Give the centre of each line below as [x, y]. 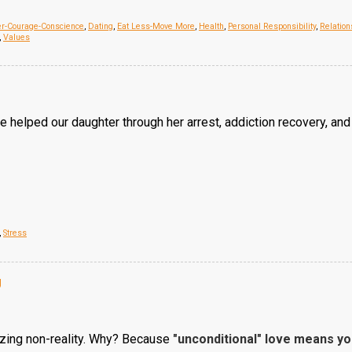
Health [211, 26]
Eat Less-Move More [156, 26]
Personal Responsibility [272, 26]
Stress [15, 233]
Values [16, 37]
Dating [101, 26]
